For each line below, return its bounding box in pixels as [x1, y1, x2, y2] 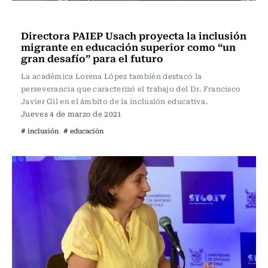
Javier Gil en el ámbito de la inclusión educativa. [21, 95, 208, 106]
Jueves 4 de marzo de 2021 [21, 108, 122, 119]
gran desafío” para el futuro [21, 50, 163, 66]
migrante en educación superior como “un [21, 38, 236, 54]
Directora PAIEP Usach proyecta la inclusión [21, 27, 246, 43]
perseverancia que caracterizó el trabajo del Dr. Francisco [21, 83, 241, 94]
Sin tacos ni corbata [24, 10, 108, 23]
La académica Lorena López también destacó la [21, 70, 202, 81]
